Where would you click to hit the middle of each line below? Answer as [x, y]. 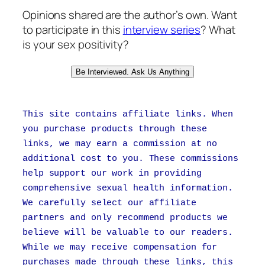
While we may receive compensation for [120, 248]
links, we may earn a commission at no [120, 144]
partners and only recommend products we [125, 218]
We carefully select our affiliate [109, 203]
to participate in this [73, 30]
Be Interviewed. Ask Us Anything [132, 72]
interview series [162, 30]
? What [218, 30]
